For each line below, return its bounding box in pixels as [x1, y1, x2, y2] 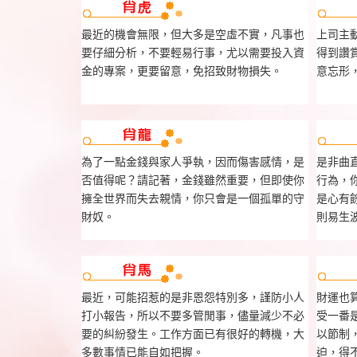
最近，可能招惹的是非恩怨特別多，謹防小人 [81, 288, 304, 304]
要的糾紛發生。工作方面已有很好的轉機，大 [81, 325, 304, 341]
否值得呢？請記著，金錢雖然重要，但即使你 [81, 171, 304, 187]
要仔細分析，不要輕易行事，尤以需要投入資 [81, 44, 304, 60]
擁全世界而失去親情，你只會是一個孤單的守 [81, 190, 304, 206]
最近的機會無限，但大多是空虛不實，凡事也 [81, 25, 304, 41]
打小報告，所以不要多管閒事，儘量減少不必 [81, 307, 304, 323]
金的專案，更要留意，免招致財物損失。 [81, 62, 282, 78]
